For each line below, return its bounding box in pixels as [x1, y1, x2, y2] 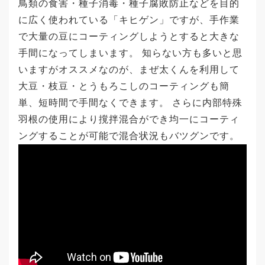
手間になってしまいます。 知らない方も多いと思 [18, 48, 243, 58]
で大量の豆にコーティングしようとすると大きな [18, 31, 240, 41]
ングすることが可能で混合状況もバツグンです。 [18, 131, 240, 141]
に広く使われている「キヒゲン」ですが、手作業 [18, 15, 240, 25]
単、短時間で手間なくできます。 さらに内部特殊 [18, 98, 243, 108]
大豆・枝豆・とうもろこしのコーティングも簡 [18, 81, 230, 91]
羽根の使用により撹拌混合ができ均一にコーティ [18, 114, 240, 124]
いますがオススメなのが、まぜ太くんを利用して [18, 64, 240, 75]
